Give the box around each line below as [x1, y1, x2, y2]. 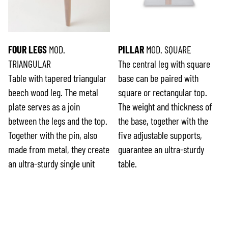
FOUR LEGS [8, 43, 47, 56]
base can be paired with [118, 72, 199, 84]
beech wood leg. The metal [8, 86, 98, 99]
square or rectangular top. [118, 86, 208, 99]
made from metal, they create [8, 143, 109, 156]
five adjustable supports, [118, 129, 203, 141]
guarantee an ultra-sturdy [118, 143, 205, 156]
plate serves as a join [8, 100, 80, 113]
